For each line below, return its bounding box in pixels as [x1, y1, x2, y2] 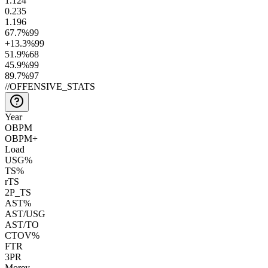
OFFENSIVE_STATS [10, 81, 95, 92]
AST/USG [5, 208, 45, 219]
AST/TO [5, 219, 39, 230]
